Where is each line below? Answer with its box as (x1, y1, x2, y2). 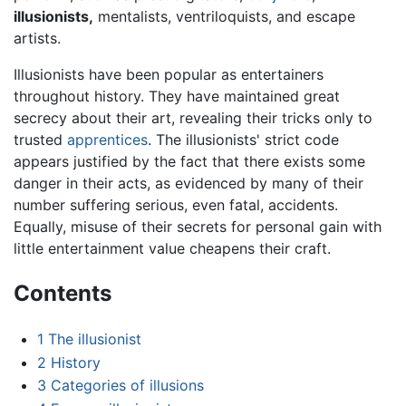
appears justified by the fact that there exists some (14, 152, 365, 171)
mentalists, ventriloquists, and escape (93, 7, 355, 26)
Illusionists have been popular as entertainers (14, 65, 324, 84)
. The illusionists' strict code (148, 130, 339, 150)
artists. (14, 29, 61, 48)
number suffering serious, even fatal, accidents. (14, 196, 338, 215)
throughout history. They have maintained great (14, 87, 340, 106)
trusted (14, 130, 67, 150)
